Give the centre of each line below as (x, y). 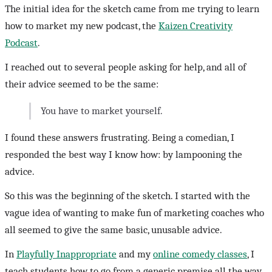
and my (135, 254)
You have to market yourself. (102, 111)
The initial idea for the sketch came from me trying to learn (132, 9)
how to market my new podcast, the (82, 26)
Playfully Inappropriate (66, 254)
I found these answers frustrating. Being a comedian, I (120, 138)
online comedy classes (200, 254)
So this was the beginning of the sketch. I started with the (127, 196)
